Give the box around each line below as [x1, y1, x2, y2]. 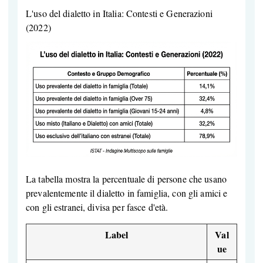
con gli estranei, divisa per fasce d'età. [26, 201, 168, 214]
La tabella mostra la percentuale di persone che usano [26, 173, 227, 186]
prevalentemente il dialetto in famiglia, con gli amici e [26, 187, 228, 200]
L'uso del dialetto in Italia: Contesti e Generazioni [26, 7, 213, 19]
